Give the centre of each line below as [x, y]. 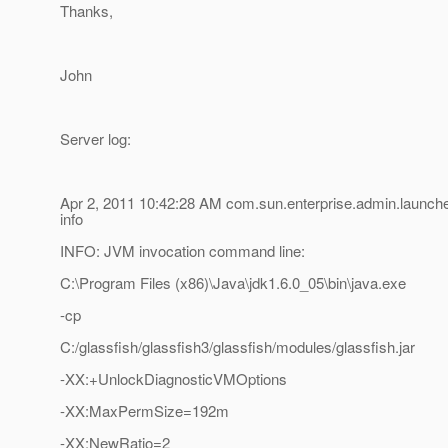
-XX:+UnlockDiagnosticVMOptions [173, 379]
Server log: [95, 139]
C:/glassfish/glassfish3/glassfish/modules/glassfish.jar [237, 347]
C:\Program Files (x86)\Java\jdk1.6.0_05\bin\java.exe [233, 283]
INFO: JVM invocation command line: [182, 251]
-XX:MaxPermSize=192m [144, 411]
